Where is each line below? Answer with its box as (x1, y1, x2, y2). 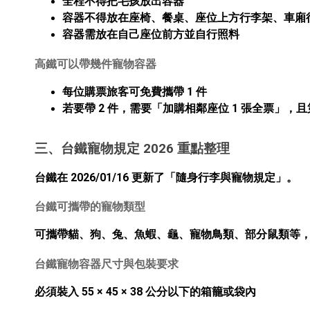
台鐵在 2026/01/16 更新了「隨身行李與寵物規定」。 (35, 170, 298, 184)
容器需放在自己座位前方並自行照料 (62, 28, 239, 42)
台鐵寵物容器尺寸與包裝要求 (35, 257, 179, 271)
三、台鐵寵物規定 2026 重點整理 (35, 140, 230, 156)
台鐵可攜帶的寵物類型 (35, 200, 145, 214)
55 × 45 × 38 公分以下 (82, 285, 190, 299)
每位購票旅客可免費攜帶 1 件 (62, 84, 207, 98)
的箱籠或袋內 (190, 285, 256, 299)
